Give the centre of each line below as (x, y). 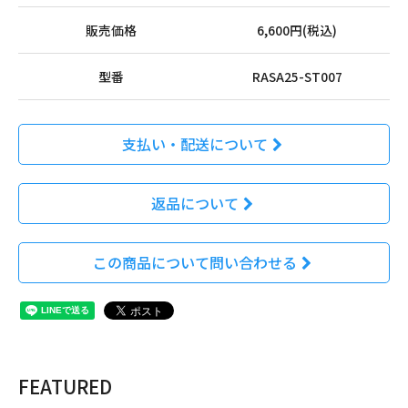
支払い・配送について (194, 143)
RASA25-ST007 (297, 76)
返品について (194, 203)
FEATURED (65, 386)
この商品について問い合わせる (194, 262)
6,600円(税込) (297, 30)
